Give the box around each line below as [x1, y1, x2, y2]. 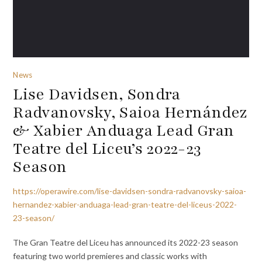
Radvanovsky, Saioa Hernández [13, 101, 248, 123]
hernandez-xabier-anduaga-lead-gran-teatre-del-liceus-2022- [13, 199, 237, 209]
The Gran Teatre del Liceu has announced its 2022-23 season [13, 237, 239, 248]
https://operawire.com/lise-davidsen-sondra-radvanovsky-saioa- [13, 185, 247, 196]
